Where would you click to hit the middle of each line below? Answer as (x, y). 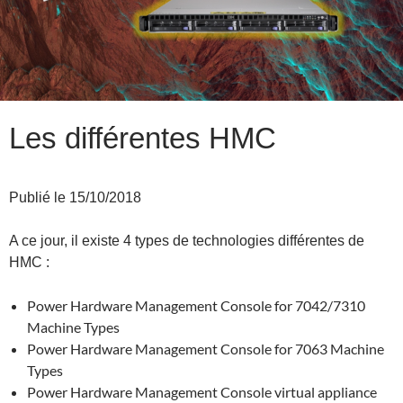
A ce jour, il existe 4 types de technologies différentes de (187, 241)
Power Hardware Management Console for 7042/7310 (196, 305)
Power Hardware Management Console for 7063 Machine (206, 349)
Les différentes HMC (143, 138)
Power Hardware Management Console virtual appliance (202, 392)
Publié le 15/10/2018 (75, 197)
